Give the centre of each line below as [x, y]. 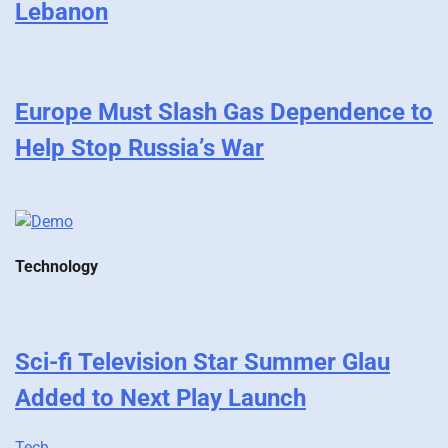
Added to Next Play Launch [160, 398]
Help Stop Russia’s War [139, 147]
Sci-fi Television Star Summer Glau [202, 362]
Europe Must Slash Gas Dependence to [224, 111]
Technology [56, 267]
